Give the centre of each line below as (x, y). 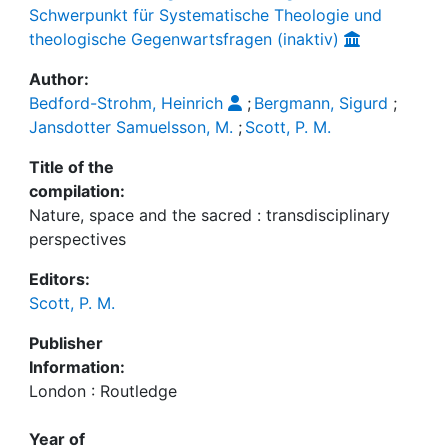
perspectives (77, 239)
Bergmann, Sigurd (321, 103)
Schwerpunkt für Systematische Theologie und (205, 15)
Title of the (71, 167)
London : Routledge (103, 391)
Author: (59, 79)
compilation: (77, 191)
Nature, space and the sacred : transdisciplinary (209, 215)
